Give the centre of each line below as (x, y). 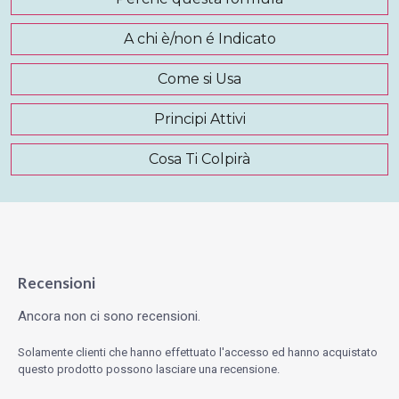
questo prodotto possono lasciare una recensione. (149, 369)
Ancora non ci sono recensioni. (109, 316)
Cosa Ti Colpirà (199, 159)
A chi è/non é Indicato (199, 39)
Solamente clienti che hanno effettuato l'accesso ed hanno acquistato (198, 352)
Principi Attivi (199, 119)
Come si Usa (199, 79)
